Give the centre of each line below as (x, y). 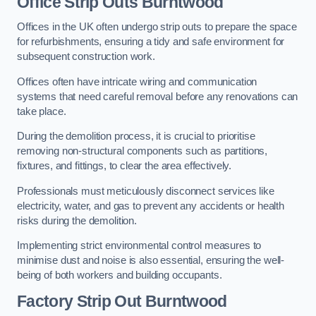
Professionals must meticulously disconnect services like (146, 191)
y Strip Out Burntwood (145, 301)
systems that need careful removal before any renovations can (158, 96)
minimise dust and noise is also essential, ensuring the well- (151, 261)
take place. (42, 111)
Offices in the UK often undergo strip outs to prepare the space (157, 27)
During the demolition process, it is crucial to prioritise (136, 136)
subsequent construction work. (86, 57)
